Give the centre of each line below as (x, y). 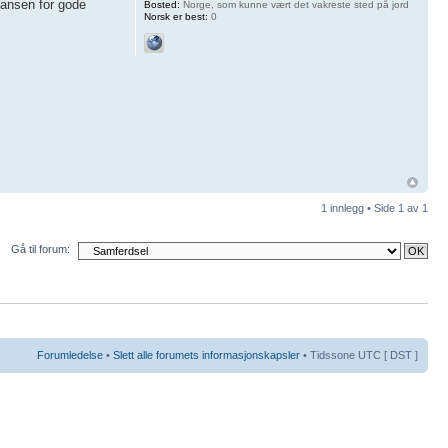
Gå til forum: (40, 249)
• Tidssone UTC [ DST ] (359, 354)
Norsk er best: (175, 16)
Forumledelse (70, 354)
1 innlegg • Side (359, 208)
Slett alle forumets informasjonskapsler (206, 354)
